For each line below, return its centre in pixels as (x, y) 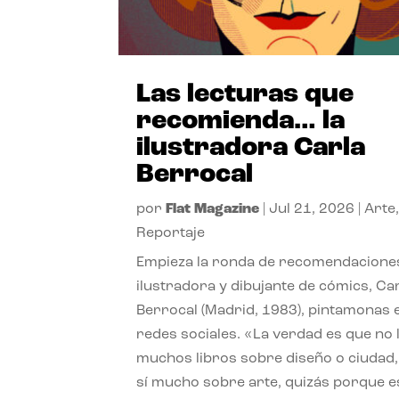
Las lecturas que (245, 94)
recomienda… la (241, 121)
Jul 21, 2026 (312, 209)
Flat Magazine (213, 209)
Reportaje (171, 233)
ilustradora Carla (251, 148)
